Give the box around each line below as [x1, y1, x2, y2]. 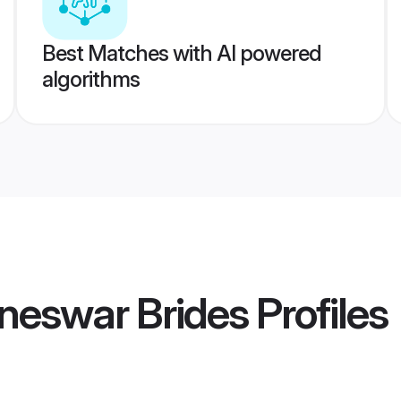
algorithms [41, 66, 140, 92]
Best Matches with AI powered [41, 40, 321, 66]
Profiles [248, 286, 388, 340]
